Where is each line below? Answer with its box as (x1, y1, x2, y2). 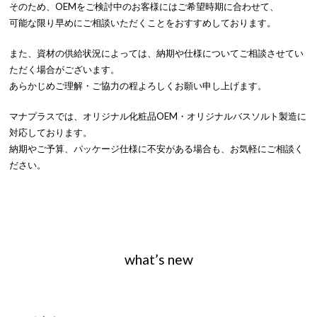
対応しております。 (9, 126, 93, 138)
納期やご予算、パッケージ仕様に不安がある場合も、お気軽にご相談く (9, 142, 304, 154)
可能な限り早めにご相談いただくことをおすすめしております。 (9, 16, 277, 28)
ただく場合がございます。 (9, 63, 120, 75)
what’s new (124, 251, 193, 268)
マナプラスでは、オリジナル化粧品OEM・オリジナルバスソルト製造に (9, 110, 307, 122)
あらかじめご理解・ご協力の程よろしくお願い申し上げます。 (9, 79, 267, 91)
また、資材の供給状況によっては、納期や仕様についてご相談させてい (9, 47, 304, 59)
